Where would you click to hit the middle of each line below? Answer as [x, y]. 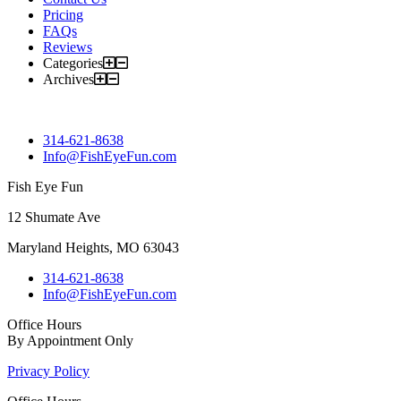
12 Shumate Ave [54, 217]
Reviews [68, 47]
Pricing [63, 14]
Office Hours [44, 324]
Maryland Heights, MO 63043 [93, 247]
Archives [68, 79]
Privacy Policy [48, 371]
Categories [73, 63]
